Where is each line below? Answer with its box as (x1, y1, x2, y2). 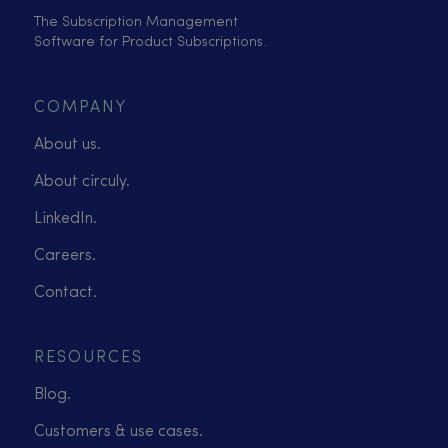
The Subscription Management (34, 14, 238, 30)
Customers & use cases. (34, 423, 203, 440)
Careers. (34, 247, 96, 264)
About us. (34, 136, 101, 153)
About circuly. (34, 173, 130, 190)
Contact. (34, 284, 97, 301)
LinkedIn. (34, 210, 97, 227)
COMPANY (34, 99, 127, 116)
